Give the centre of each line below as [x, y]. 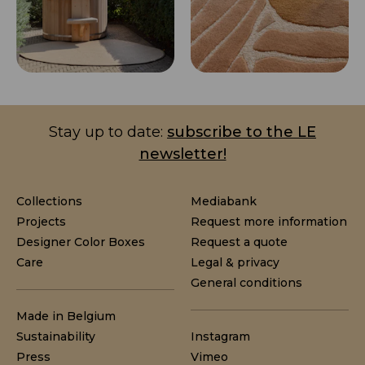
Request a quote [239, 242]
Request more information [269, 222]
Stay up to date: [108, 132]
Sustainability [56, 337]
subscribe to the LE [242, 132]
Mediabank [224, 202]
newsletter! [182, 154]
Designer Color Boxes [81, 242]
